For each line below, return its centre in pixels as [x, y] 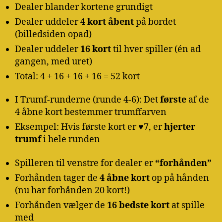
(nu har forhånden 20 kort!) [72, 190]
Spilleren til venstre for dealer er [85, 163]
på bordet [155, 22]
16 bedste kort [138, 205]
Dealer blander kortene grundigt [84, 7]
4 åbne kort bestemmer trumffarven [91, 112]
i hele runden [71, 140]
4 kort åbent [107, 22]
